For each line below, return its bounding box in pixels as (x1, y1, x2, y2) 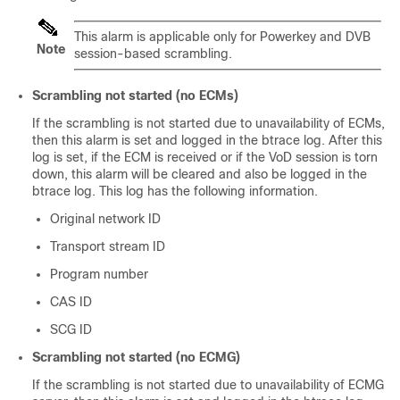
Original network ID (50, 212, 161, 226)
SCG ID (50, 322, 92, 337)
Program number (50, 267, 148, 281)
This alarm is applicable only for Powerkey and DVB (74, 29, 371, 44)
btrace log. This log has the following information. (32, 184, 318, 198)
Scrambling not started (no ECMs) (32, 88, 238, 103)
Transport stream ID (50, 239, 165, 254)
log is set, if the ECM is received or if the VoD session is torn (32, 150, 378, 164)
